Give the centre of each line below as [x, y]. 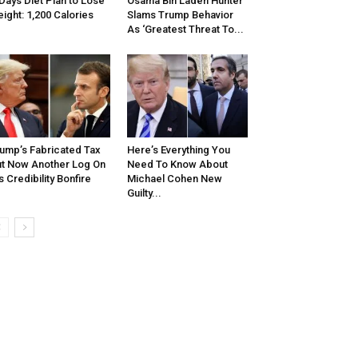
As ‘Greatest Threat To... [185, 30]
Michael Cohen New [174, 179]
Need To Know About [177, 165]
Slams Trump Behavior [180, 15]
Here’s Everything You [178, 150]
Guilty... [144, 193]
